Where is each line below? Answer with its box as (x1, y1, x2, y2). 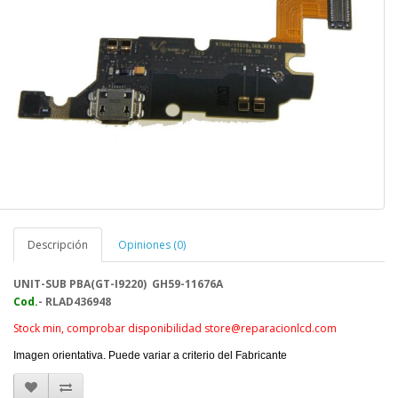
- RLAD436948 (38, 293, 111, 309)
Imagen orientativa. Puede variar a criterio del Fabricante (13, 348, 287, 362)
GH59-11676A (152, 275, 223, 291)
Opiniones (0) (118, 236, 186, 252)
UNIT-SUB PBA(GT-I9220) (13, 275, 152, 291)
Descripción (28, 236, 88, 252)
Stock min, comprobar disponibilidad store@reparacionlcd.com (13, 320, 337, 336)
